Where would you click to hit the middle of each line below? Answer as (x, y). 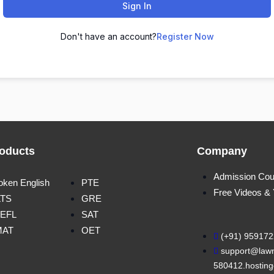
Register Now (185, 36)
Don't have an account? (108, 36)
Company (222, 151)
